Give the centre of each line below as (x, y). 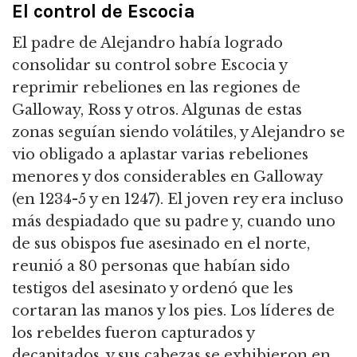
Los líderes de (280, 311)
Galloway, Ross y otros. (95, 110)
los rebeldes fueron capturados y (133, 333)
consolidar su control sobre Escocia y (149, 66)
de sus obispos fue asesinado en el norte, (161, 244)
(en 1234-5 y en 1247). (88, 200)
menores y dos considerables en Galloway (167, 177)
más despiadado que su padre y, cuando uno (174, 222)
